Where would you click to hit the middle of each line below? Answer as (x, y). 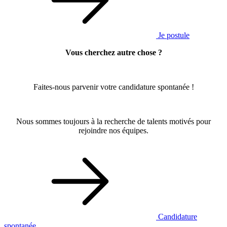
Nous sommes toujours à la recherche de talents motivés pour (113, 122)
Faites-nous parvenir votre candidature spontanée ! (113, 87)
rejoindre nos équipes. (113, 131)
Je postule (174, 35)
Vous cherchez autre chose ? (113, 53)
